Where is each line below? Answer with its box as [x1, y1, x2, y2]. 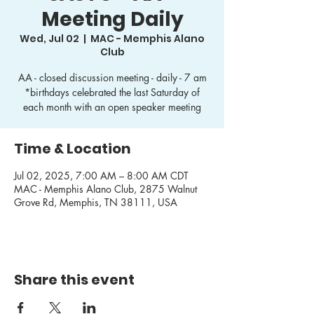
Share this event [14, 269, 135, 289]
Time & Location [14, 138, 131, 158]
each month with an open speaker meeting [23, 100, 201, 114]
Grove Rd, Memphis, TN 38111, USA [14, 195, 177, 209]
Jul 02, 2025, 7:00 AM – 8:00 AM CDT [14, 168, 189, 182]
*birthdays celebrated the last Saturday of [25, 85, 200, 99]
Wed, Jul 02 [20, 31, 79, 46]
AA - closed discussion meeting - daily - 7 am [18, 70, 207, 84]
